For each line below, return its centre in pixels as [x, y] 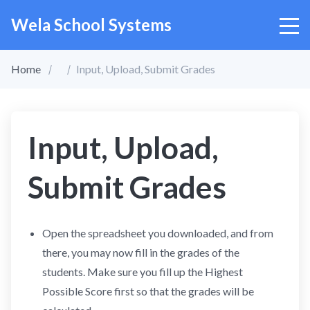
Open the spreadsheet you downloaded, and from [157, 233]
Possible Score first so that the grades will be [148, 291]
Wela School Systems [91, 25]
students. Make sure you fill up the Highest [142, 272]
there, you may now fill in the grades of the [140, 252]
